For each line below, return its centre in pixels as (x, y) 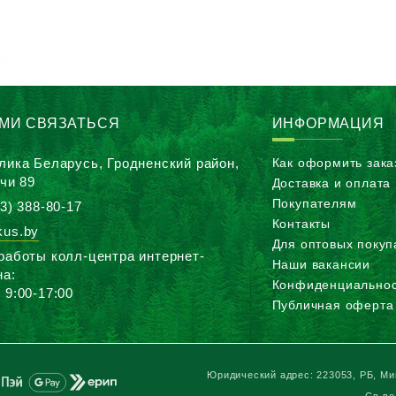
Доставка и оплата (331, 183)
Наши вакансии (321, 264)
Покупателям (314, 203)
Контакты (301, 223)
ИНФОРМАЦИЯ (328, 123)
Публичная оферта (333, 305)
